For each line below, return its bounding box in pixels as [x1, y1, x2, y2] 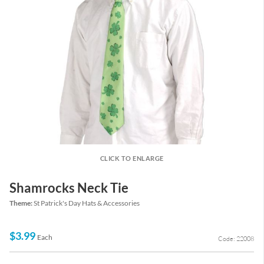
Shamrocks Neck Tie [9, 180, 128, 196]
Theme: [9, 199, 34, 208]
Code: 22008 [218, 235, 254, 243]
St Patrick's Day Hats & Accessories [34, 199, 140, 208]
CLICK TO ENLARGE [100, 154, 164, 162]
